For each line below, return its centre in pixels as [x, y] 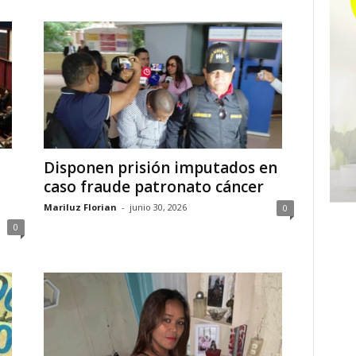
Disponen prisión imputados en [160, 168]
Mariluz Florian [80, 207]
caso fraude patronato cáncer [153, 187]
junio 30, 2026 [158, 207]
